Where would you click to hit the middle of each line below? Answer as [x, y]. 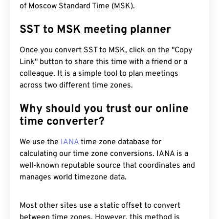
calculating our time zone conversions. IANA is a [104, 154]
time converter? [62, 122]
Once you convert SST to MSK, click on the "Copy [106, 50]
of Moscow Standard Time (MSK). [77, 6]
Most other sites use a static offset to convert [100, 206]
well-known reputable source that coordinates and [107, 166]
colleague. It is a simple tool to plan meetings [99, 74]
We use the [40, 142]
